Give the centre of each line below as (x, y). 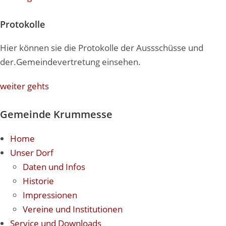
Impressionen (50, 195)
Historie (38, 181)
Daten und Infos (54, 167)
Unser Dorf (32, 153)
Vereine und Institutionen (73, 209)
